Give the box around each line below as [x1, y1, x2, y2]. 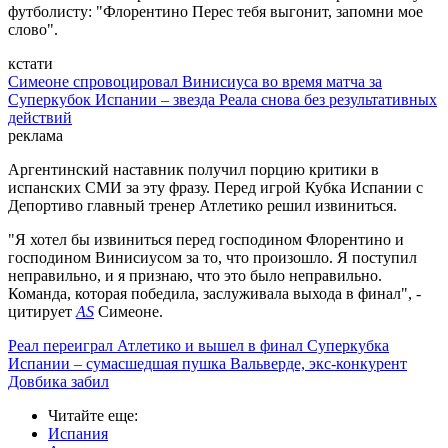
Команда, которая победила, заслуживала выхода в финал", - [8, 285, 421, 303]
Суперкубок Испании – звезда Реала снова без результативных [8, 91, 437, 109]
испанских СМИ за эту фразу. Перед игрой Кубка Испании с [8, 179, 423, 197]
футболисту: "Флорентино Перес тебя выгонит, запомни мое [8, 3, 423, 21]
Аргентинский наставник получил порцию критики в [8, 161, 379, 179]
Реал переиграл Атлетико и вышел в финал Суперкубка [8, 337, 389, 355]
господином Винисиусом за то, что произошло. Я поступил [8, 249, 417, 267]
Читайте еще [48, 407, 134, 425]
